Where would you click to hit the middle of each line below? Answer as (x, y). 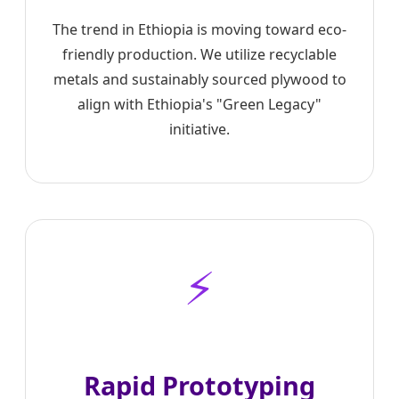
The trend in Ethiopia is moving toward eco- (199, 30)
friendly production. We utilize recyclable (199, 55)
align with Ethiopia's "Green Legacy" (199, 105)
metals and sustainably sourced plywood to (199, 80)
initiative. (199, 130)
